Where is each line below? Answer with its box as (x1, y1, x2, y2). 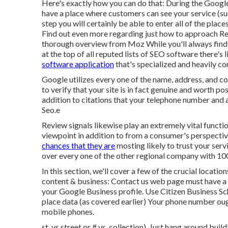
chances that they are (42, 140, 115, 150)
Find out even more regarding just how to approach (42, 28, 219, 38)
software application (42, 59, 114, 69)
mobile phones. (42, 207, 94, 216)
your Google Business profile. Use (42, 186, 160, 196)
